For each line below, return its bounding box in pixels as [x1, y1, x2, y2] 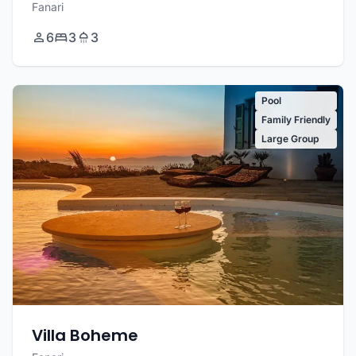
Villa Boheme [32, 324, 138, 347]
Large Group [261, 133, 319, 145]
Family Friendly [261, 114, 331, 126]
